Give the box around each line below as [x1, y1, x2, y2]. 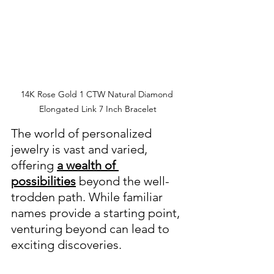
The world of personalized [11, 126, 155, 141]
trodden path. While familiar [11, 190, 166, 205]
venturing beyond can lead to [11, 221, 172, 237]
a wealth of [57, 158, 119, 173]
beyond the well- [76, 174, 169, 189]
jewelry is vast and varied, [11, 142, 150, 157]
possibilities [11, 174, 76, 189]
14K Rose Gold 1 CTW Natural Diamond [20, 89, 176, 100]
